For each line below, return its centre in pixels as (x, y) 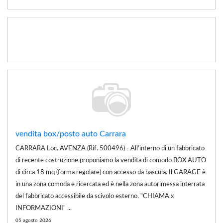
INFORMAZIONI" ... (44, 208)
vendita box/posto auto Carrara (71, 134)
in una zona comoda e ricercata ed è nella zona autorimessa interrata (110, 184)
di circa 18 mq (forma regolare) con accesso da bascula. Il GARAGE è (111, 172)
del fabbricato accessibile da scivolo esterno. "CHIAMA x (95, 196)
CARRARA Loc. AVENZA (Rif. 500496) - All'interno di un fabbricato (110, 148)
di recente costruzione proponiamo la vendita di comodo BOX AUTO (111, 160)
